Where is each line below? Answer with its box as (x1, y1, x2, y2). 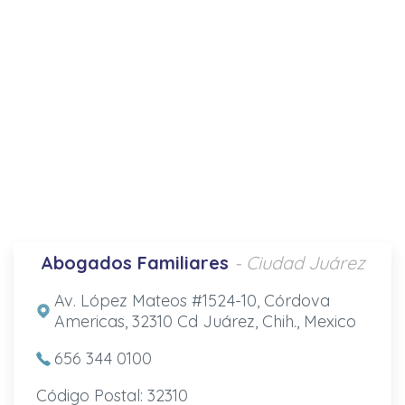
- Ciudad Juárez (233, 250, 365, 274)
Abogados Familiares (40, 250, 229, 274)
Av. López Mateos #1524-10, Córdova (53, 289, 330, 311)
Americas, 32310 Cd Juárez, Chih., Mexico (53, 310, 356, 332)
